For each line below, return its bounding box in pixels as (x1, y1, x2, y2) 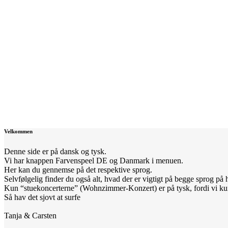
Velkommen (4, 128, 33, 135)
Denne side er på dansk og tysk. (4, 147, 106, 156)
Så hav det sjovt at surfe (4, 193, 80, 202)
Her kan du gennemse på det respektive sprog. (4, 165, 152, 175)
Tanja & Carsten (4, 211, 56, 220)
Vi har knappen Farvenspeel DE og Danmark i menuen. (4, 156, 183, 165)
